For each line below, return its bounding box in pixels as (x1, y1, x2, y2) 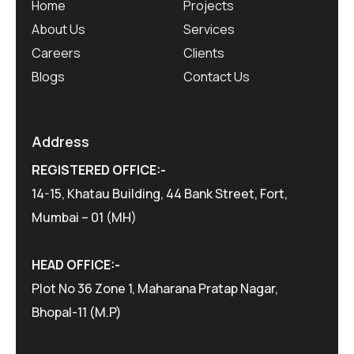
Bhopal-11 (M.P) (32, 303, 122, 321)
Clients (183, 44, 224, 62)
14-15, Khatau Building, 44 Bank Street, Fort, (32, 184, 288, 202)
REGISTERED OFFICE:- (32, 160, 166, 179)
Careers (32, 44, 81, 62)
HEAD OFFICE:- (32, 255, 120, 273)
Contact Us (183, 68, 250, 86)
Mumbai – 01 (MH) (32, 208, 137, 226)
